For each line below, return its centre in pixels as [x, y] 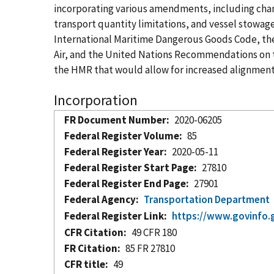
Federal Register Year [114, 151]
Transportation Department [207, 199]
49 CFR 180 [154, 232]
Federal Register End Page [125, 183]
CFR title [85, 264]
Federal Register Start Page [129, 167]
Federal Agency [100, 199]
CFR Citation [94, 232]
